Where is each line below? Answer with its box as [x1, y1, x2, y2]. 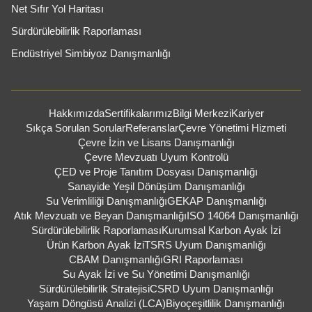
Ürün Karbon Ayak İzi [46, 238, 144, 251]
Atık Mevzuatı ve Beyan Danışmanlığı [13, 209, 187, 221]
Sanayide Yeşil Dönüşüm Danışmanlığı [67, 180, 245, 192]
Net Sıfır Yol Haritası [11, 2, 104, 15]
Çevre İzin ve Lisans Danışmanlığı [77, 136, 235, 148]
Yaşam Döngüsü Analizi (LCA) [27, 297, 166, 309]
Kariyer [231, 107, 264, 119]
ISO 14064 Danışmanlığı [186, 209, 299, 221]
